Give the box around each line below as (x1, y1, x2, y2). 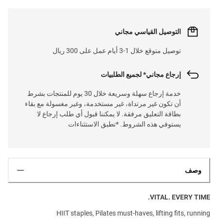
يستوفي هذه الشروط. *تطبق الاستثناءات (68, 120, 181, 128)
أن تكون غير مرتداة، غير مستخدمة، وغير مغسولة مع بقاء (25, 99, 181, 108)
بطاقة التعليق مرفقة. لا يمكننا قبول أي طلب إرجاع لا (37, 109, 181, 118)
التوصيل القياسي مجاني (115, 27, 181, 36)
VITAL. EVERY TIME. (150, 193, 210, 201)
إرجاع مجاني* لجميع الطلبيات (101, 70, 181, 78)
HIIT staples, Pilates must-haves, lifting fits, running (56, 209, 210, 217)
